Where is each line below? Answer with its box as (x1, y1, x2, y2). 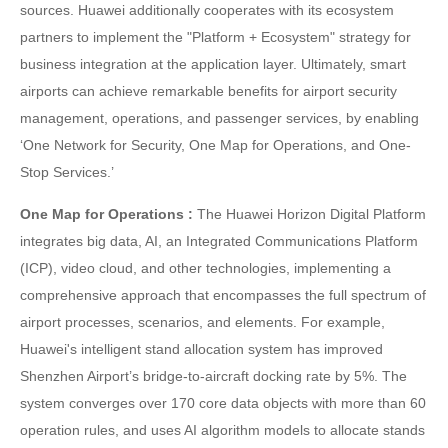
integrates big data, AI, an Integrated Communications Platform (20, 233, 418, 249)
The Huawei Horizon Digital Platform (193, 206, 426, 222)
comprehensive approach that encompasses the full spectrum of (20, 287, 426, 303)
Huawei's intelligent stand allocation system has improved (20, 341, 383, 357)
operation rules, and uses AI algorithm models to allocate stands (20, 422, 425, 438)
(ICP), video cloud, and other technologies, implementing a (20, 260, 391, 276)
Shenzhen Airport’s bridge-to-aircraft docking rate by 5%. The (20, 368, 407, 384)
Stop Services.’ (20, 164, 114, 180)
